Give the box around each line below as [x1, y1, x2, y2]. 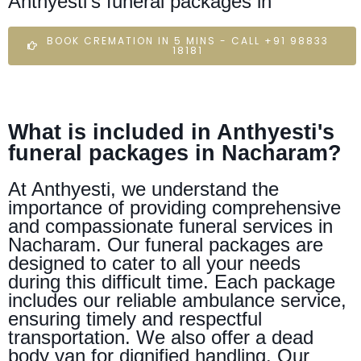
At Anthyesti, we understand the [8, 177, 279, 200]
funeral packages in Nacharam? [8, 140, 342, 165]
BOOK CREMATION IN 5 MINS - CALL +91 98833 [46, 33, 329, 48]
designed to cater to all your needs [8, 251, 301, 274]
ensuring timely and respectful [8, 307, 262, 330]
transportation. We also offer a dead [8, 326, 313, 348]
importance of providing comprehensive [8, 196, 341, 218]
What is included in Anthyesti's [8, 119, 334, 144]
